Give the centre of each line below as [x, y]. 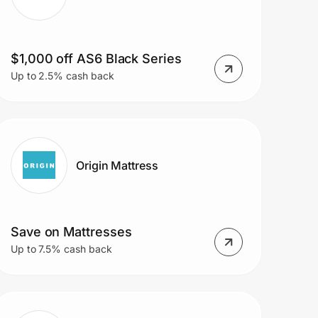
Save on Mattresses [71, 232]
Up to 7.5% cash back [61, 249]
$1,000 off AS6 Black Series [96, 59]
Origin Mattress [117, 165]
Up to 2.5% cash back [62, 76]
